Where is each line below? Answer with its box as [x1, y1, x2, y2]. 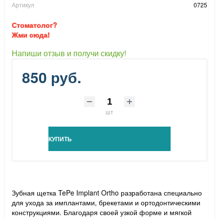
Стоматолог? [12, 20, 57, 30]
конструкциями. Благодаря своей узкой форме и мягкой [12, 207, 192, 217]
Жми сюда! [12, 30, 50, 40]
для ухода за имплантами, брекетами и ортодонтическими [12, 197, 200, 207]
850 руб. [22, 66, 81, 88]
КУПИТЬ [48, 134, 72, 143]
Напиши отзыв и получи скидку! [12, 47, 126, 59]
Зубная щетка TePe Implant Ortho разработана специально [12, 187, 202, 197]
